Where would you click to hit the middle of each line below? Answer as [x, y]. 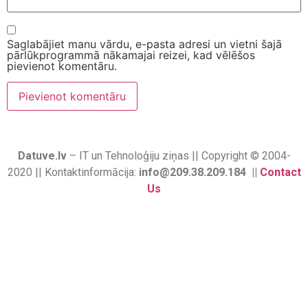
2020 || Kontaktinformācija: [73, 173]
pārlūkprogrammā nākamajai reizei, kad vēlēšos [131, 55]
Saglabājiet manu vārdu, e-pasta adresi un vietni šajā [144, 44]
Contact [280, 173]
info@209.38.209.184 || [199, 173]
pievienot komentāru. [62, 66]
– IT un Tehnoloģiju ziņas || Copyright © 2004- [178, 156]
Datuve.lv [42, 156]
